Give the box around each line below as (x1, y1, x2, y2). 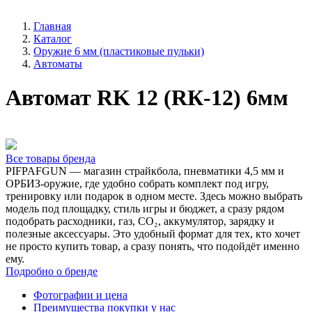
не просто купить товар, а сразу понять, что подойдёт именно (6, 240, 299, 252)
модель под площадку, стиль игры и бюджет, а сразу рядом (6, 202, 284, 214)
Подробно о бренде (6, 265, 97, 277)
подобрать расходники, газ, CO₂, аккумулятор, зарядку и (6, 214, 274, 227)
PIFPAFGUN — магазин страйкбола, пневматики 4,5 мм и (6, 164, 284, 177)
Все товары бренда (6, 152, 95, 164)
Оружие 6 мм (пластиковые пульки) (33, 45, 204, 57)
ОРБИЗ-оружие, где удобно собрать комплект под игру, (6, 177, 269, 189)
